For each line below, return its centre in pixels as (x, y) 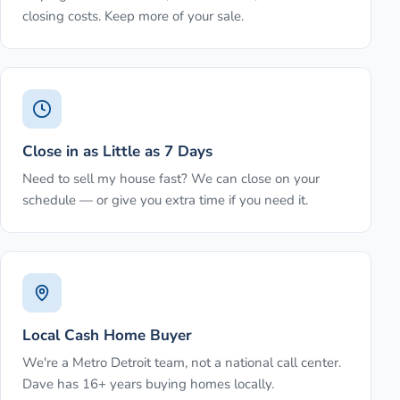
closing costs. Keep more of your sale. (133, 17)
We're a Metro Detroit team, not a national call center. (182, 363)
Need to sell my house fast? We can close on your (171, 179)
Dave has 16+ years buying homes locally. (148, 384)
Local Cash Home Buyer (107, 336)
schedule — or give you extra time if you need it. (165, 200)
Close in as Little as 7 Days (117, 152)
